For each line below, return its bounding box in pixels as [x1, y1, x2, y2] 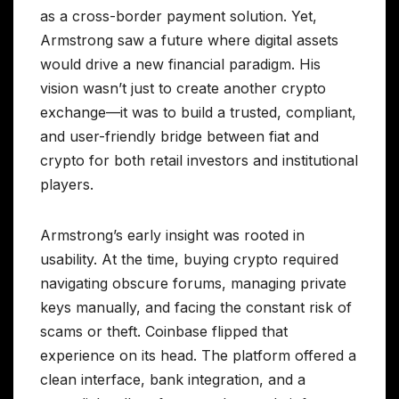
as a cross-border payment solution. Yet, [40, 7, 317, 26]
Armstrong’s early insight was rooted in [40, 226, 305, 245]
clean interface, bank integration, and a [40, 370, 305, 389]
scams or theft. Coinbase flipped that [40, 322, 288, 341]
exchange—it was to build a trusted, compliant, [40, 103, 356, 122]
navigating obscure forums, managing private [40, 274, 346, 293]
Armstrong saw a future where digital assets [40, 31, 338, 50]
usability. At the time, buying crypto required [40, 250, 338, 269]
